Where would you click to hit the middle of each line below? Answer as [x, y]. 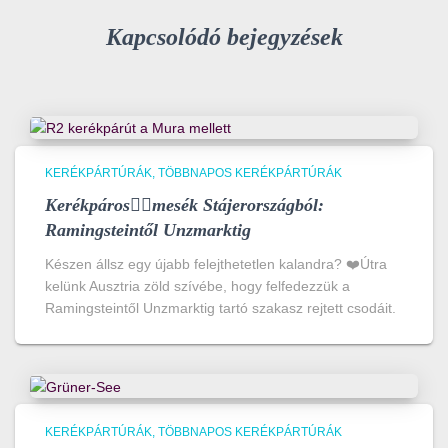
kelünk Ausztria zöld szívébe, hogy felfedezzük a [197, 286]
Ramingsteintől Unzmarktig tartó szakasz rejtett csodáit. [220, 308]
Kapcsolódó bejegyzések [224, 37]
